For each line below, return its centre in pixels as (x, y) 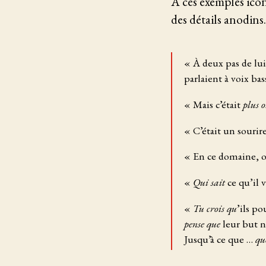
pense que (202, 223)
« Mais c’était (213, 104)
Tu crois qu (215, 208)
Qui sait (209, 182)
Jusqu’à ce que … (220, 239)
